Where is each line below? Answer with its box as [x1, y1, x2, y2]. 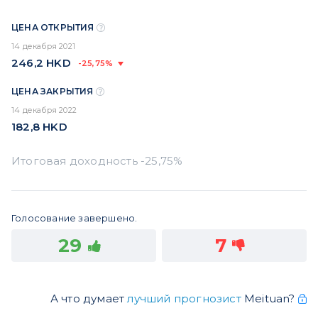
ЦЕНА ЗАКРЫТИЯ [11, 86, 96, 97]
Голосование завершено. [11, 212, 138, 224]
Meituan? [241, 292, 298, 306]
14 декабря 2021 [11, 41, 75, 52]
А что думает [50, 292, 128, 306]
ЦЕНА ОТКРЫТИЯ [11, 22, 97, 33]
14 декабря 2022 [11, 105, 77, 116]
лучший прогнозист [127, 292, 241, 306]
